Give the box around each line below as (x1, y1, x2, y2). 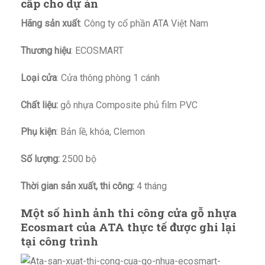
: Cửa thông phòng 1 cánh (57, 72, 160, 83)
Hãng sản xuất (21, 18, 80, 30)
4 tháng (134, 180, 167, 192)
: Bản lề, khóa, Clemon (56, 126, 145, 138)
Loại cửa (21, 72, 57, 83)
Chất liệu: (21, 99, 58, 111)
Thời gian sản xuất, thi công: (21, 180, 134, 192)
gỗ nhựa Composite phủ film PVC (58, 99, 198, 111)
